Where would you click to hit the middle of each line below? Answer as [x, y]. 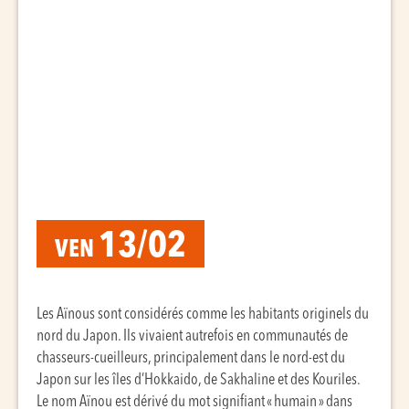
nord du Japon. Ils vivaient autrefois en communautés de [192, 336]
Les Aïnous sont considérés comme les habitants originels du [203, 315]
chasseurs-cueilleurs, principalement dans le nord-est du [191, 358]
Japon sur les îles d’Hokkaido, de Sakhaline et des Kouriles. [198, 380]
